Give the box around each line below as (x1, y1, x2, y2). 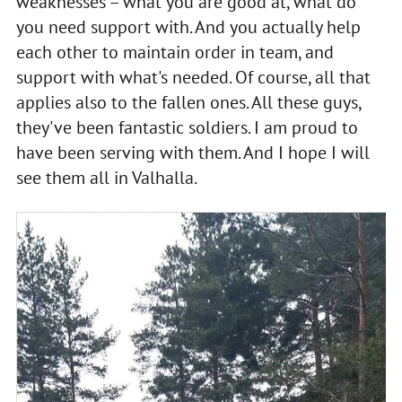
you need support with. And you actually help (15, 14, 361, 39)
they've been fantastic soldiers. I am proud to (15, 115, 358, 139)
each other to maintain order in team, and (15, 39, 334, 64)
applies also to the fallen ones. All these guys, (15, 90, 361, 114)
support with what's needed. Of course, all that (15, 65, 371, 89)
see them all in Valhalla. (15, 165, 197, 189)
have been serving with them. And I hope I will (15, 140, 370, 164)
